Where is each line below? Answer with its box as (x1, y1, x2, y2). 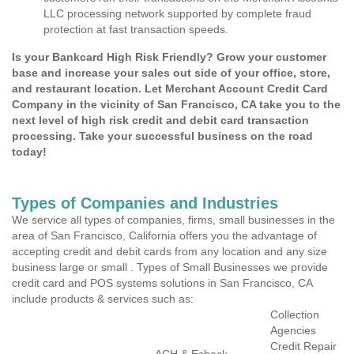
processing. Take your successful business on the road (12, 130, 313, 142)
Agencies (270, 324, 316, 337)
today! (12, 145, 47, 158)
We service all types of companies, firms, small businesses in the (12, 213, 335, 226)
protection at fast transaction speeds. (43, 23, 228, 36)
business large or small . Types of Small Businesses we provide (12, 261, 328, 273)
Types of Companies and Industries (12, 194, 278, 212)
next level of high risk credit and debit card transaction (12, 114, 309, 126)
